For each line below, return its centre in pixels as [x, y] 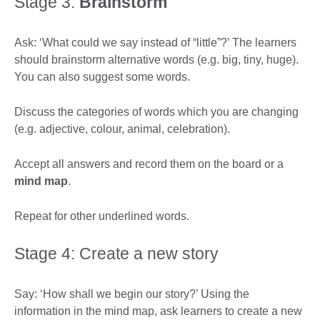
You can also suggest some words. [104, 76]
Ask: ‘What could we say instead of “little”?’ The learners [155, 42]
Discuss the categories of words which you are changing [156, 111]
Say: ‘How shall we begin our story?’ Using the [132, 294]
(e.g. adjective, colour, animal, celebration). [124, 129]
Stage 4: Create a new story [119, 253]
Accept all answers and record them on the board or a [149, 164]
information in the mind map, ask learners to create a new [158, 311]
